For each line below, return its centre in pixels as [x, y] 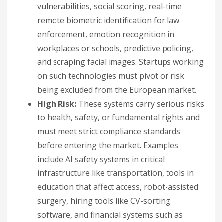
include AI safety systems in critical [101, 159]
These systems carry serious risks [140, 103]
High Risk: [57, 103]
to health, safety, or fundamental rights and [118, 117]
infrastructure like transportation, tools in [115, 173]
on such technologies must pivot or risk [111, 76]
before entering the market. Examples [108, 145]
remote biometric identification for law [108, 20]
